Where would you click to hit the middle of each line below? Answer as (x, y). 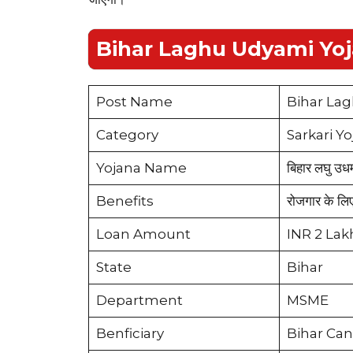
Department (139, 301)
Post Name (134, 102)
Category (127, 135)
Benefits (124, 201)
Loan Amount (143, 234)
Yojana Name (141, 168)
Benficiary (130, 334)
